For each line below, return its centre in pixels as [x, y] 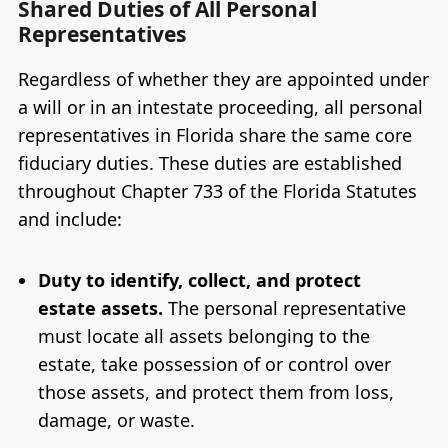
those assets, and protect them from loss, [215, 392]
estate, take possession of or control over [214, 364]
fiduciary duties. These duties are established [209, 162]
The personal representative [284, 308]
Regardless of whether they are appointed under [223, 78]
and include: [69, 218]
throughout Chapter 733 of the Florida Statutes [217, 190]
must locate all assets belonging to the [203, 336]
